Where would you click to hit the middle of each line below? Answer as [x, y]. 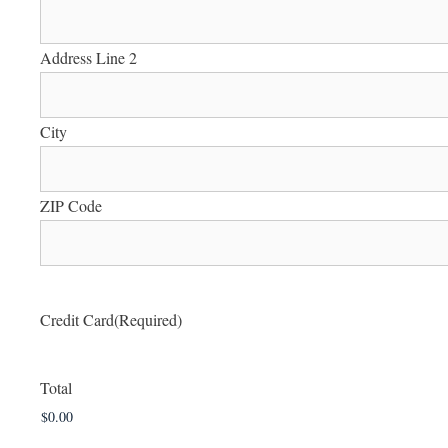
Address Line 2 [88, 58]
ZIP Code [71, 206]
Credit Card [77, 320]
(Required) [148, 320]
